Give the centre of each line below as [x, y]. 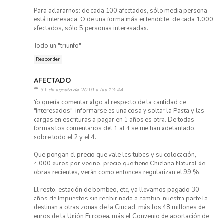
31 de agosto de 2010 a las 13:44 [81, 90]
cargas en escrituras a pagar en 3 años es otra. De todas [114, 120]
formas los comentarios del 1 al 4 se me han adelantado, [114, 129]
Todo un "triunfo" [57, 45]
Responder [48, 59]
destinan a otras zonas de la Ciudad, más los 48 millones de [119, 208]
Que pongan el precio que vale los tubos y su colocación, [115, 155]
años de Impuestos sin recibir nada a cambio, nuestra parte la [120, 199]
